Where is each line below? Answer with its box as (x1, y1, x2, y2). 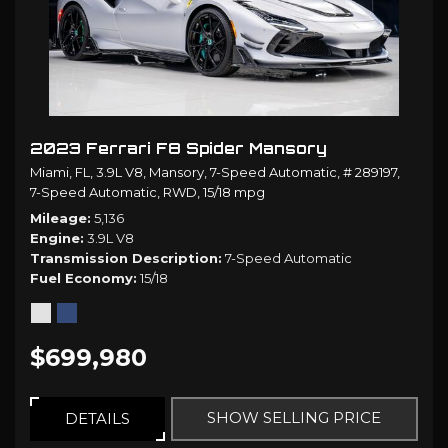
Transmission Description (30, 249, 218, 266)
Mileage (30, 209, 87, 226)
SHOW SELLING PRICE (207, 407, 382, 427)
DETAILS (64, 408, 130, 428)
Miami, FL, (30, 163, 93, 180)
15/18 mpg (203, 183, 265, 200)
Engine (30, 229, 80, 246)
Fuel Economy (30, 269, 133, 286)
